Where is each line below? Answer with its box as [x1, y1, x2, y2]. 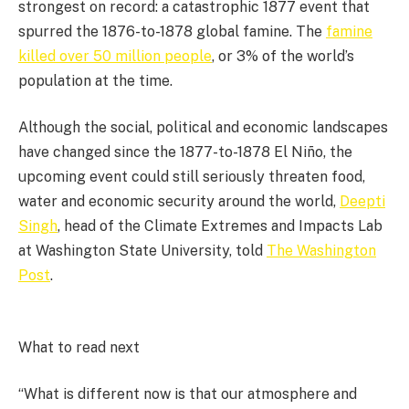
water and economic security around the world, [18, 193, 340, 211]
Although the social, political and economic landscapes [18, 119, 388, 137]
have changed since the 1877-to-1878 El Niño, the [18, 143, 352, 162]
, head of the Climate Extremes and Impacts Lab [58, 217, 383, 236]
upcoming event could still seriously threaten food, [18, 168, 365, 186]
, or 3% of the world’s [212, 47, 354, 65]
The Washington [267, 242, 376, 260]
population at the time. [18, 71, 173, 89]
